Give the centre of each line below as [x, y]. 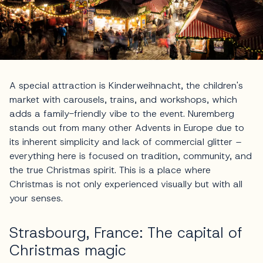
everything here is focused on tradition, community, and [131, 156]
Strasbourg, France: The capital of [126, 233]
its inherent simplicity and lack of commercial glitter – [126, 142]
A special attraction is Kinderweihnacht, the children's [126, 86]
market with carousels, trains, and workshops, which [123, 100]
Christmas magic [68, 251]
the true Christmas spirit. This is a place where [110, 170]
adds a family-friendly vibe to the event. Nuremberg [122, 114]
